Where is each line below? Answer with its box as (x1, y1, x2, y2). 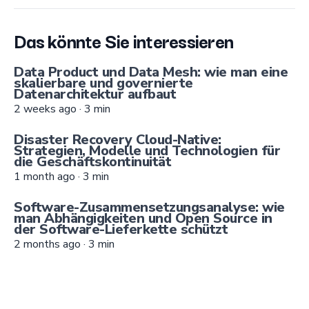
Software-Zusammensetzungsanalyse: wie (14, 197, 285, 217)
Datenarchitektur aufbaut (14, 84, 176, 103)
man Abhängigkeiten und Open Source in (14, 208, 272, 228)
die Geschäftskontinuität (14, 152, 171, 171)
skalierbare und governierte (14, 73, 193, 92)
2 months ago (14, 236, 81, 252)
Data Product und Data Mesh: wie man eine (14, 62, 288, 81)
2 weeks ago (14, 101, 77, 117)
